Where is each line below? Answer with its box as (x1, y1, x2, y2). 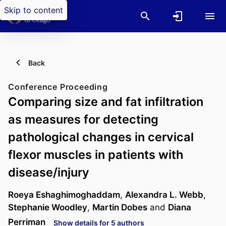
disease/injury (8, 165, 89, 180)
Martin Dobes (92, 202, 147, 213)
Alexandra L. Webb (125, 189, 203, 200)
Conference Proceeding (8, 82, 108, 92)
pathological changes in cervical (8, 130, 194, 144)
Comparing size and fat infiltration (8, 94, 203, 109)
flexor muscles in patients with (8, 147, 183, 162)
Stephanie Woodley (8, 202, 87, 213)
